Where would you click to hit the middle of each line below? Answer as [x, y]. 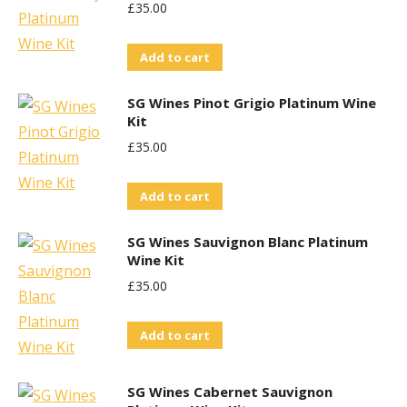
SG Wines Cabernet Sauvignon [230, 392]
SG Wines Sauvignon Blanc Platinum [248, 242]
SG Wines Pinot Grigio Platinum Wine [252, 103]
